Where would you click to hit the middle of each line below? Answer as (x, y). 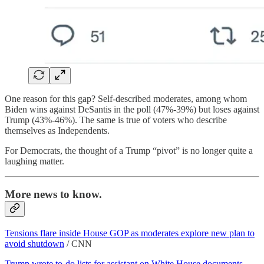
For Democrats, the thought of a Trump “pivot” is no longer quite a (129, 150)
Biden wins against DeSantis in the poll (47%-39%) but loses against (132, 109)
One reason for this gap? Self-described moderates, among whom (126, 98)
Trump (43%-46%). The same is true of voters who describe (116, 120)
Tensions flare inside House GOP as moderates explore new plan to (130, 233)
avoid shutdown (34, 243)
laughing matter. (37, 161)
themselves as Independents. (57, 130)
